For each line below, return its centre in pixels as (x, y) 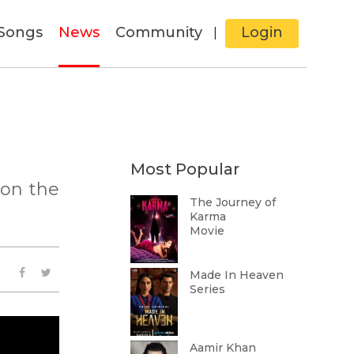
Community (159, 32)
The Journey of (232, 202)
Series (207, 289)
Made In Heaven (236, 275)
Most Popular (185, 169)
